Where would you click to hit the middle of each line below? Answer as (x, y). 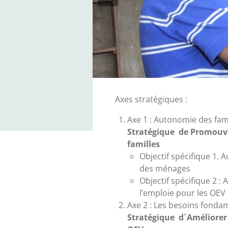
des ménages (165, 168)
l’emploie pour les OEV (182, 193)
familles (143, 144)
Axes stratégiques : (151, 99)
